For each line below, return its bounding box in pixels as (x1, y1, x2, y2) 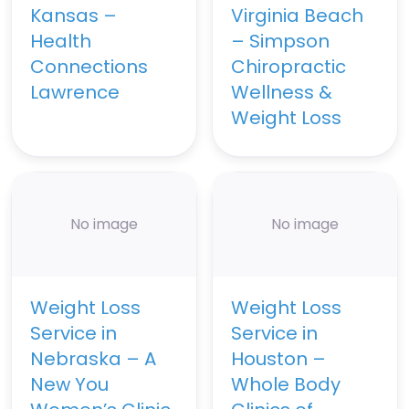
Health (30, 28, 91, 55)
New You (30, 371, 109, 397)
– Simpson (231, 28, 330, 55)
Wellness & (231, 79, 332, 106)
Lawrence (30, 79, 120, 106)
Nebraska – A (30, 345, 156, 372)
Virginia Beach (231, 3, 363, 29)
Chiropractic (231, 54, 346, 80)
